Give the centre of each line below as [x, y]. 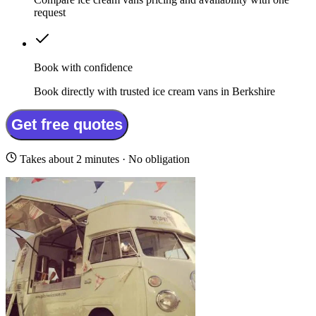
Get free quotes [67, 125]
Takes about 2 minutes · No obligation [103, 159]
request [50, 13]
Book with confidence [83, 68]
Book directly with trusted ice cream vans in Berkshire [154, 92]
